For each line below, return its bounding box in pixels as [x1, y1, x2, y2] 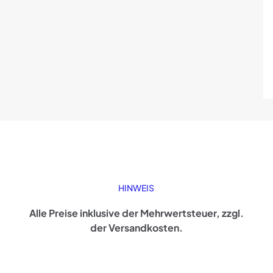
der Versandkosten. [90, 221, 183, 234]
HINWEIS [118, 182, 155, 193]
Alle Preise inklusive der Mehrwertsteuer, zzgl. [29, 206, 244, 219]
